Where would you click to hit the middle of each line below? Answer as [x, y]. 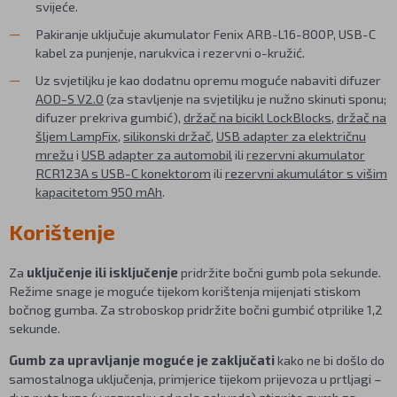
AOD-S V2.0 [70, 98]
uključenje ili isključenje [102, 272]
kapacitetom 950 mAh [99, 191]
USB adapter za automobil [157, 154]
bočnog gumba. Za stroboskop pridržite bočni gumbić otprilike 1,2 [196, 309]
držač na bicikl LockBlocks [257, 117]
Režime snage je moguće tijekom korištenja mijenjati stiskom [185, 290]
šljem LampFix [77, 135]
